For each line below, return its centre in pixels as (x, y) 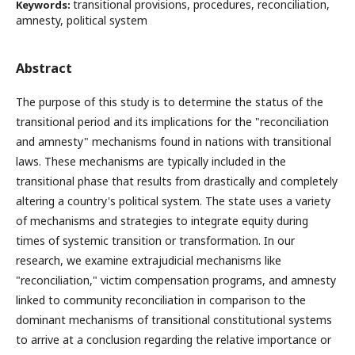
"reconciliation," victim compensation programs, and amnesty (176, 280)
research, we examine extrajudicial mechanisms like (149, 260)
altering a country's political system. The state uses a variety (173, 200)
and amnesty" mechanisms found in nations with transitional (174, 141)
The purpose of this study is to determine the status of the (170, 101)
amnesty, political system (82, 20)
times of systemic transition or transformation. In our (155, 240)
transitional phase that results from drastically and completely (177, 181)
